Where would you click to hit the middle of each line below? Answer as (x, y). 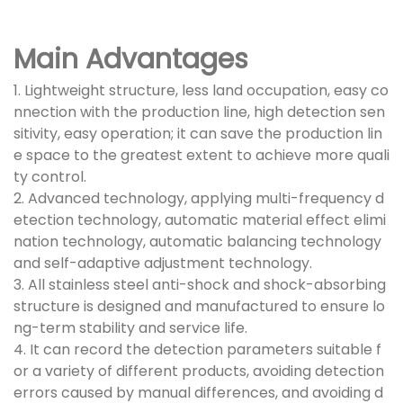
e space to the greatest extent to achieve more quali (201, 156)
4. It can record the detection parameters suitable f (197, 350)
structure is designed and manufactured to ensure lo (199, 307)
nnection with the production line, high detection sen (199, 112)
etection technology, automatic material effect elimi (200, 220)
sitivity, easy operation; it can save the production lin (198, 134)
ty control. (50, 177)
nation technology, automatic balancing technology (197, 242)
